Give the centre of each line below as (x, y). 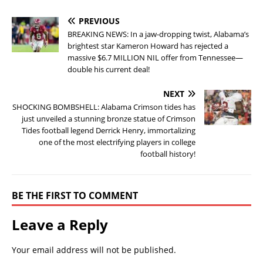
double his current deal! (109, 69)
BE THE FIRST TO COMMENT (75, 195)
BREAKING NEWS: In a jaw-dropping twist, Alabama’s (158, 34)
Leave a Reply (60, 224)
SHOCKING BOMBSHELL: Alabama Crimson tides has (104, 107)
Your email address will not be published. (94, 249)
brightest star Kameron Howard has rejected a (148, 45)
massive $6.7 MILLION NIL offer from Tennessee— (155, 57)
